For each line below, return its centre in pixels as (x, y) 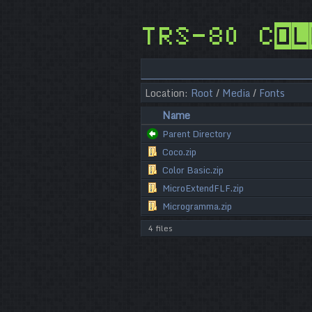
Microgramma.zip (197, 206)
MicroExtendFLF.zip (203, 188)
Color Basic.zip (193, 170)
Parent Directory (196, 134)
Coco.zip (179, 152)
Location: (167, 93)
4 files (160, 228)
